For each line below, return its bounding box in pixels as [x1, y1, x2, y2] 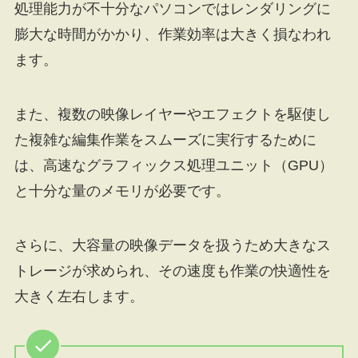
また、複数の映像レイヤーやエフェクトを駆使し [14, 106, 331, 123]
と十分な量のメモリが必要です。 [14, 183, 230, 200]
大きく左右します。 [14, 288, 144, 304]
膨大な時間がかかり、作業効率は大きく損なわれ [14, 26, 331, 43]
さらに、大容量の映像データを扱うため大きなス [14, 237, 331, 253]
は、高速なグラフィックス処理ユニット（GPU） [14, 157, 333, 174]
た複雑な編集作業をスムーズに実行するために [14, 132, 316, 149]
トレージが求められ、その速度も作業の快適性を [14, 262, 331, 279]
